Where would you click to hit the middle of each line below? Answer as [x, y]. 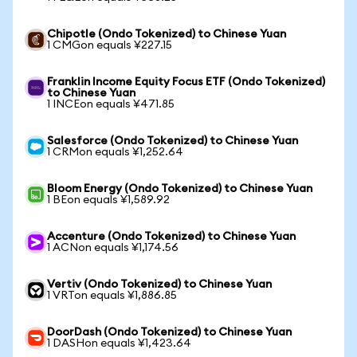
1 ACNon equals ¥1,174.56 [113, 248]
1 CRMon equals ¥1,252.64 [115, 152]
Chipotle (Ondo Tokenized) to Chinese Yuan [167, 34]
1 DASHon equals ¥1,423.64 [119, 343]
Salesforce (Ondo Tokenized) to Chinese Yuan [173, 141]
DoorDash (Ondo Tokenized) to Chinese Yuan [169, 332]
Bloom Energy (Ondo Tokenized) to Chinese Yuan [180, 189]
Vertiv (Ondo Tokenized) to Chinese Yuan [159, 284]
